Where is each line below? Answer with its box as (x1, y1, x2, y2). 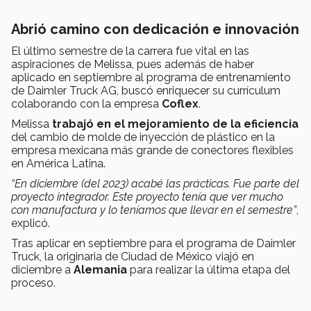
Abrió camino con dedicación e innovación (11, 21, 299, 38)
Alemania (74, 263, 127, 277)
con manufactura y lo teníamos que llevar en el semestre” (11, 203, 296, 217)
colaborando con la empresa (11, 97, 162, 111)
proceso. (11, 276, 56, 290)
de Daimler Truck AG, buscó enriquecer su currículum (11, 84, 280, 98)
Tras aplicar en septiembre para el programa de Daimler (11, 237, 296, 251)
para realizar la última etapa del (127, 263, 290, 277)
